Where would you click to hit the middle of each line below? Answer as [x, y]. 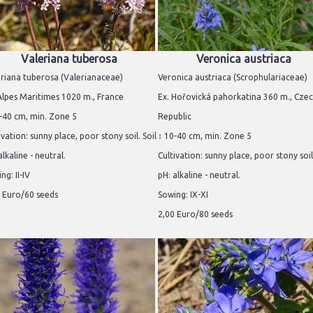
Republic [175, 116]
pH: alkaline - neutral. [199, 175]
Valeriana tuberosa [69, 58]
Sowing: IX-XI [183, 194]
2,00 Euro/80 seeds [195, 214]
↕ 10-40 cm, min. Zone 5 [205, 136]
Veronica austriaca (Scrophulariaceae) [233, 77]
